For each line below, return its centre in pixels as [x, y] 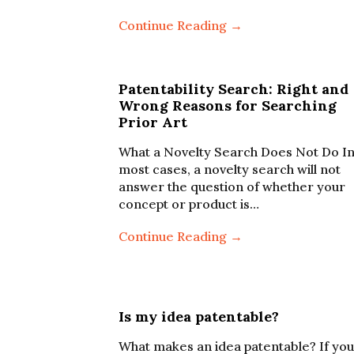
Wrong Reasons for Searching [228, 105]
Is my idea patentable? [199, 316]
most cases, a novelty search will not [230, 169]
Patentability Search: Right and [233, 89]
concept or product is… [189, 204]
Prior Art [153, 122]
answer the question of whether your [232, 186]
